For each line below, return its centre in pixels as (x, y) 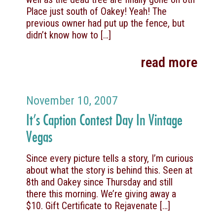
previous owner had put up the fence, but (105, 23)
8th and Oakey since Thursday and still (99, 182)
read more (169, 62)
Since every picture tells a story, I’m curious (110, 158)
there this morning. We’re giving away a (101, 194)
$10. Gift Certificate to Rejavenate (92, 206)
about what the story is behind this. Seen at (109, 170)
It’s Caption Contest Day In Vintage (104, 120)
